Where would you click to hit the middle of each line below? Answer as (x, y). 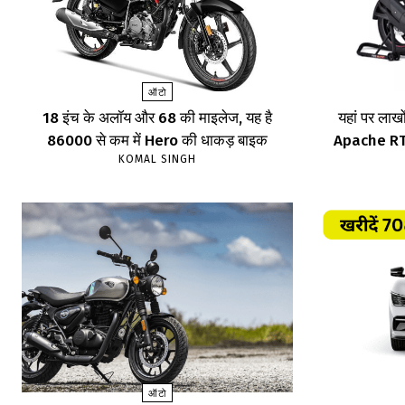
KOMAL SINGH (158, 160)
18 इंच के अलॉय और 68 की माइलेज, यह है (158, 118)
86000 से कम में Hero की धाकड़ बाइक (158, 141)
